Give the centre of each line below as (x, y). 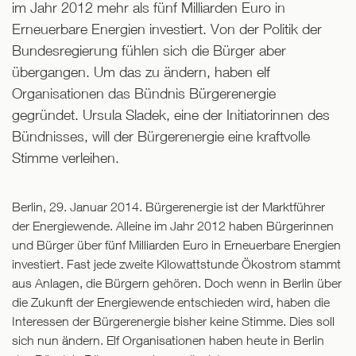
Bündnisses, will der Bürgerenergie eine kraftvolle (161, 137)
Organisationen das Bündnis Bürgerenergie (144, 94)
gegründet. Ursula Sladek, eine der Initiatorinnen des (171, 115)
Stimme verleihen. (66, 158)
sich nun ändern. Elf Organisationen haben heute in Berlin (168, 341)
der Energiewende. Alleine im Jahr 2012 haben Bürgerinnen (173, 226)
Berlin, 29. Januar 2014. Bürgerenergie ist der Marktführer (168, 207)
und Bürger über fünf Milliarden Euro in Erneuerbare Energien (176, 245)
